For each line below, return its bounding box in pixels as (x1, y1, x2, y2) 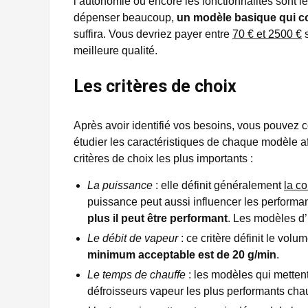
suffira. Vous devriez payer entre (74, 27, 232, 40)
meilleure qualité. (74, 44, 157, 56)
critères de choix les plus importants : (74, 152, 253, 164)
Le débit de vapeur (87, 232, 178, 244)
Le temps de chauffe (87, 268, 186, 280)
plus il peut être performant (87, 212, 228, 224)
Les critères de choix (74, 76, 236, 96)
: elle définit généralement (153, 179, 284, 191)
